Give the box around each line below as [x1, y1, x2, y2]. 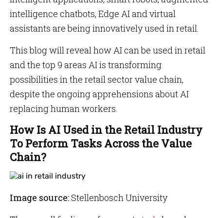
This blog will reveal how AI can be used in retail [10, 44, 205, 56]
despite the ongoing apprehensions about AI [10, 88, 189, 100]
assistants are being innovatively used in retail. [10, 22, 199, 34]
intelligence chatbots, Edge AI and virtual [10, 8, 176, 19]
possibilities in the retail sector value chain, [10, 73, 183, 85]
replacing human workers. [10, 103, 118, 114]
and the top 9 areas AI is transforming [10, 59, 162, 71]
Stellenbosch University [69, 192, 169, 203]
